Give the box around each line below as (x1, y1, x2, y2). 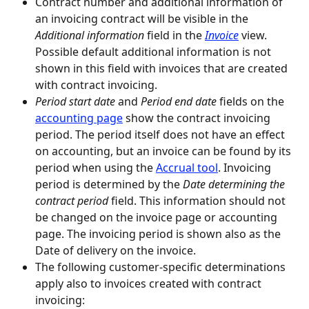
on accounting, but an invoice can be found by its (35, 143, 294, 159)
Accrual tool (156, 159, 218, 175)
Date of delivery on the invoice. (35, 242, 196, 258)
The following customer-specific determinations (35, 259, 288, 275)
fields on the (217, 93, 287, 109)
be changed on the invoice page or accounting (35, 209, 280, 225)
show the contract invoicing (123, 110, 273, 126)
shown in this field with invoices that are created (35, 60, 290, 76)
